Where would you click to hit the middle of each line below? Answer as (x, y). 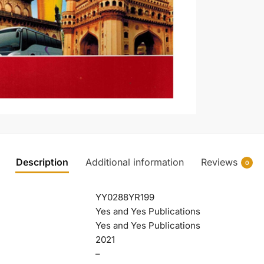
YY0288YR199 (125, 197)
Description (42, 162)
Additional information (135, 162)
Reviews (219, 162)
